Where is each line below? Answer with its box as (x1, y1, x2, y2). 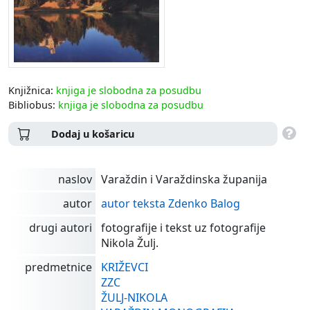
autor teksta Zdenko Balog (101, 195, 240, 211)
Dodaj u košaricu (51, 127, 134, 140)
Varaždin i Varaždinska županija (101, 171, 267, 187)
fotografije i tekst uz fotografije (101, 219, 266, 235)
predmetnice (25, 259, 92, 275)
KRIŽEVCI (101, 259, 148, 275)
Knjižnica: (8, 83, 56, 97)
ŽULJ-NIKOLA (101, 289, 167, 305)
